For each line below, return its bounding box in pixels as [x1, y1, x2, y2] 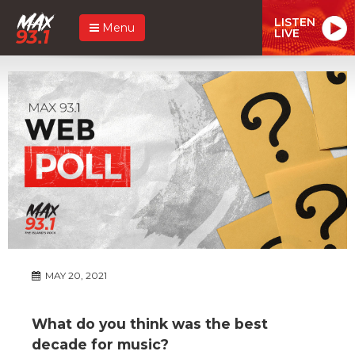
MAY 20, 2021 [43, 269, 107, 281]
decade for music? [32, 335, 169, 353]
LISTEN [274, 14, 315, 29]
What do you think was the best [32, 315, 268, 332]
